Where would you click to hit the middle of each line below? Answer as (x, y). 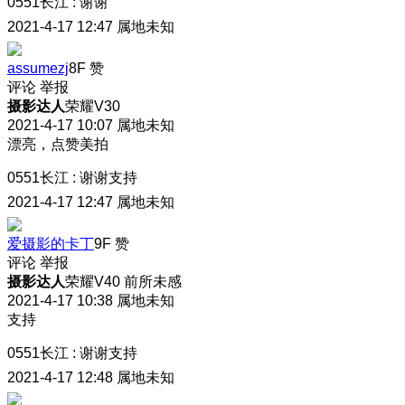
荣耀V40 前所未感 (123, 282)
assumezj (38, 69)
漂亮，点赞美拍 (58, 145)
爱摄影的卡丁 (51, 244)
